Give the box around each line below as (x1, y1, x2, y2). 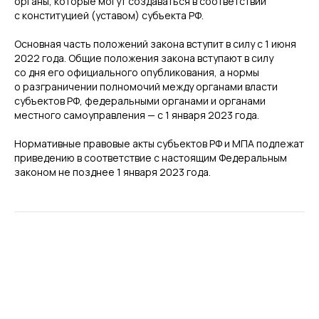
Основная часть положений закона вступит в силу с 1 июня (14, 37, 296, 51)
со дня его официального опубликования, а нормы (14, 66, 259, 79)
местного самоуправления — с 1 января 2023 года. (14, 108, 259, 122)
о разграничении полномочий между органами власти (14, 80, 278, 93)
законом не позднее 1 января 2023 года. (14, 165, 211, 179)
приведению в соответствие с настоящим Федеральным (14, 151, 287, 164)
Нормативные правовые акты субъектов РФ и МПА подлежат (14, 137, 304, 150)
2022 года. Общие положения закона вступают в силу (14, 51, 273, 65)
